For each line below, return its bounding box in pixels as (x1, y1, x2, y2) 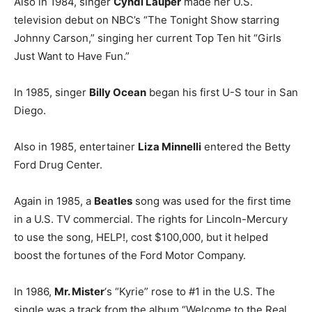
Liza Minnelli (138, 140, 201, 154)
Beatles (94, 194, 132, 208)
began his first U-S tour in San (146, 86, 298, 100)
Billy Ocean (89, 86, 146, 100)
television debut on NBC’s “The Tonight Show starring (14, 13, 279, 27)
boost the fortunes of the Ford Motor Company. (14, 249, 246, 263)
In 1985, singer (14, 86, 89, 100)
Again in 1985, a (14, 194, 94, 208)
